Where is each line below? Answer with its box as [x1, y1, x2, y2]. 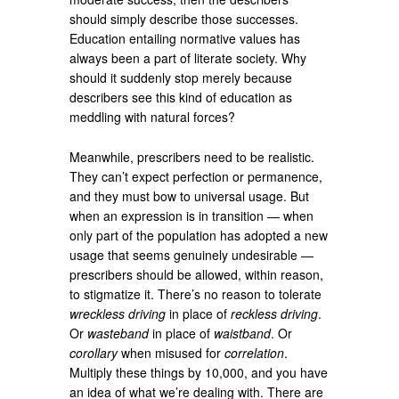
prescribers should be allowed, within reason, [69, 265, 324, 283]
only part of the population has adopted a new [69, 225, 329, 244]
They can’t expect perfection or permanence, [69, 167, 323, 185]
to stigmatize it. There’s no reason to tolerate [69, 284, 322, 303]
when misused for [118, 343, 225, 362]
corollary [69, 343, 118, 362]
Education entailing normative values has [69, 28, 301, 47]
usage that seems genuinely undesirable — [69, 245, 314, 264]
